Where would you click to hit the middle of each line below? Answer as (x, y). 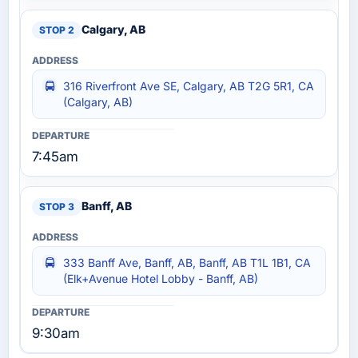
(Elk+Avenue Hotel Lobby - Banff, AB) (161, 279)
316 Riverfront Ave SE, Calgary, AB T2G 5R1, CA (189, 86)
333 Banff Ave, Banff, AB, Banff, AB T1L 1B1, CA (187, 263)
